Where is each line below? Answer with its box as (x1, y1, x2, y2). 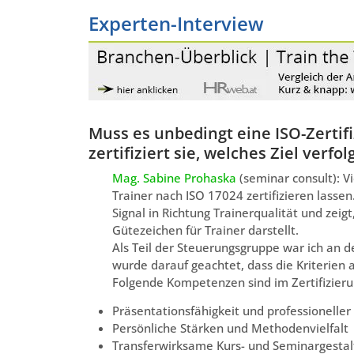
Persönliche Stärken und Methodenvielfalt (112, 319, 348, 336)
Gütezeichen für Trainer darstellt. (112, 221, 299, 238)
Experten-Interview (88, 9, 264, 36)
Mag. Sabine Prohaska (112, 169, 236, 186)
